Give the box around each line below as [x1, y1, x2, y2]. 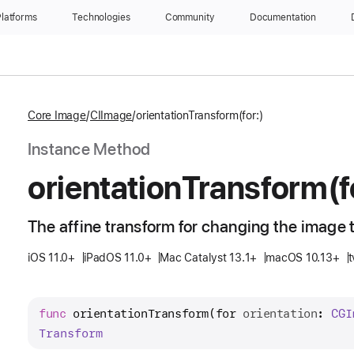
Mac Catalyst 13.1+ [160, 251, 258, 264]
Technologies [72, 12, 130, 23]
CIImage [89, 109, 133, 122]
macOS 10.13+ [265, 251, 340, 264]
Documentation [249, 12, 317, 23]
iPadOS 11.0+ [83, 251, 152, 264]
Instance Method [28, 139, 151, 159]
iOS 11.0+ [28, 251, 75, 264]
